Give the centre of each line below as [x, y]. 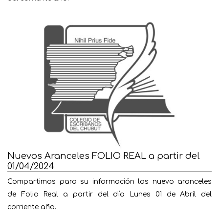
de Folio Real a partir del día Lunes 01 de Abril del [109, 194]
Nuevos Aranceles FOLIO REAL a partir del [104, 156]
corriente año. [32, 207]
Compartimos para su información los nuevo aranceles [109, 181]
